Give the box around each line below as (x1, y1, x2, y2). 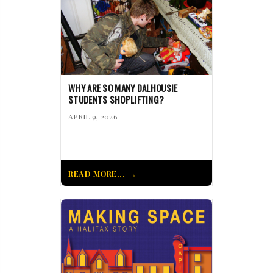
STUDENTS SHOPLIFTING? (68, 93, 165, 107)
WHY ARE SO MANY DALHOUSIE (68, 81, 178, 95)
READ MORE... (68, 168, 125, 179)
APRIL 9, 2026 (68, 112, 117, 122)
